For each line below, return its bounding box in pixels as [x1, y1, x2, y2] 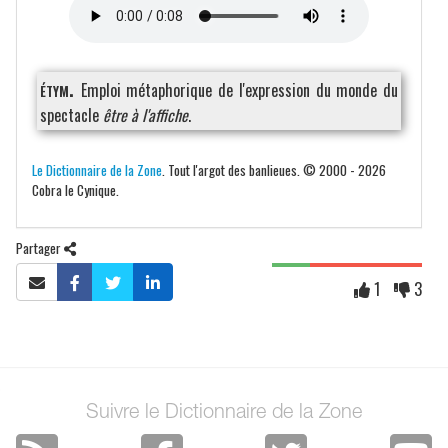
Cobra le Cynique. [32, 179, 119, 200]
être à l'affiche [103, 103, 188, 127]
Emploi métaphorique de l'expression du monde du [80, 78, 399, 102]
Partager [16, 237, 64, 258]
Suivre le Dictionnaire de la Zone [86, 404, 362, 424]
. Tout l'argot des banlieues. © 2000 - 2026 [162, 159, 386, 180]
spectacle [40, 103, 103, 127]
